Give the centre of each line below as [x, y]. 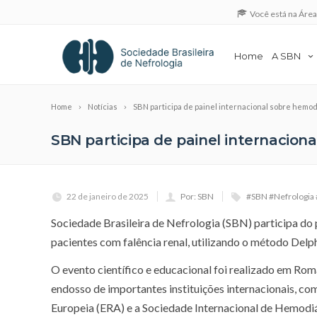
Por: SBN [197, 196]
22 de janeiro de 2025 [108, 196]
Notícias [103, 106]
